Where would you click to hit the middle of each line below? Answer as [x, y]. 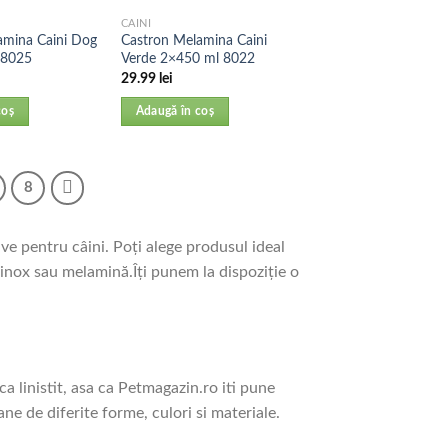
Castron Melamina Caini [193, 41]
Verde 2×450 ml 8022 [187, 59]
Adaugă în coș [175, 112]
